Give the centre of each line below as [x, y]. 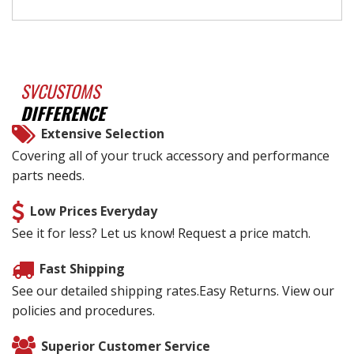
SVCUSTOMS [60, 91]
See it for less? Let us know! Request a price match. [161, 233]
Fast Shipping [82, 269]
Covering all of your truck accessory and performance [171, 156]
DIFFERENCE [63, 113]
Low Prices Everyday [94, 211]
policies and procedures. [83, 311]
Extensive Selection [103, 134]
